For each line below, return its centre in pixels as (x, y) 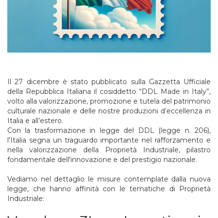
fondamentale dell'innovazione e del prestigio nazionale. (102, 159)
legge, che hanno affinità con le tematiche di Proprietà (109, 189)
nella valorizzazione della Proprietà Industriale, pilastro (109, 150)
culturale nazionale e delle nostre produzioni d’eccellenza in (109, 111)
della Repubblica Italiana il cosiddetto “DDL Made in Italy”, (109, 91)
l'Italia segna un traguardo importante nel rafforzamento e (109, 140)
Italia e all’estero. (36, 120)
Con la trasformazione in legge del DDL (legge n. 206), (109, 130)
